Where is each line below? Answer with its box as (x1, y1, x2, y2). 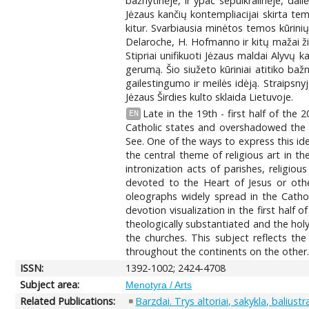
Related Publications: (20, 294, 116, 308)
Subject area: (20, 277, 80, 291)
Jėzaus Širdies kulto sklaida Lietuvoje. (126, 90, 294, 103)
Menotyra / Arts (126, 279, 192, 290)
